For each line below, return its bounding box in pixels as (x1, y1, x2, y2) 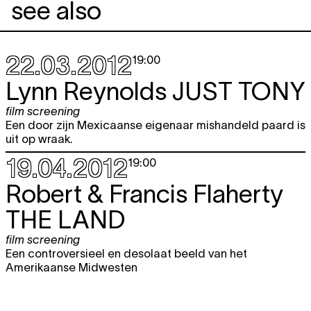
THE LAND (6, 205, 125, 233)
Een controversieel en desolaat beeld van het (6, 246, 247, 260)
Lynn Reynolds (6, 76, 172, 105)
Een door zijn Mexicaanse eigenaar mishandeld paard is (6, 118, 305, 131)
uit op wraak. (6, 132, 73, 145)
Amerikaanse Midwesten (6, 260, 137, 274)
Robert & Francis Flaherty (6, 179, 283, 208)
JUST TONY (172, 76, 305, 105)
